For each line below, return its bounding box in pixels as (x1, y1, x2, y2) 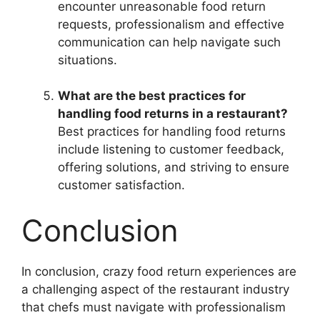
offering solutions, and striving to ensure (58, 160, 289, 174)
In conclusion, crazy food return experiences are (21, 264, 296, 279)
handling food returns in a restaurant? (58, 106, 288, 121)
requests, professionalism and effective (58, 16, 284, 31)
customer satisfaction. (58, 178, 185, 192)
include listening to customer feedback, (58, 142, 284, 156)
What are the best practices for (58, 89, 246, 103)
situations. (58, 52, 117, 67)
